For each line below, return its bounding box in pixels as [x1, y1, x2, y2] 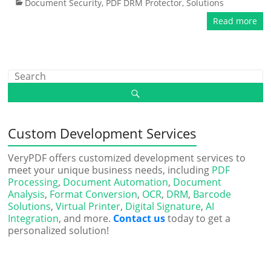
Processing [8, 175, 59, 189]
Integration [8, 212, 59, 225]
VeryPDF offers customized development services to [8, 151, 246, 165]
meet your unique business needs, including [8, 163, 212, 177]
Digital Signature [125, 200, 201, 213]
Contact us [113, 212, 166, 225]
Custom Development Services [8, 124, 197, 142]
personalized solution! [8, 224, 109, 237]
